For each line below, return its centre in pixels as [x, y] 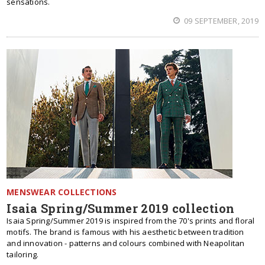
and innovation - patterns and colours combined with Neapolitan [126, 243]
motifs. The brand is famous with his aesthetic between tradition [125, 232]
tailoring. [23, 254]
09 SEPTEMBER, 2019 [220, 21]
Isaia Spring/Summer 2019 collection [121, 208]
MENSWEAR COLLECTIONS [62, 192]
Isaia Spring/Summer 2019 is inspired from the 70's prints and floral [131, 221]
